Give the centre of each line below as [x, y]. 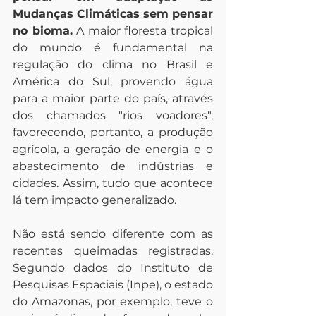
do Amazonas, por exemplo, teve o [113, 302]
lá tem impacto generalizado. [95, 200]
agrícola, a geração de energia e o [113, 149]
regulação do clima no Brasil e [113, 65]
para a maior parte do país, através [113, 98]
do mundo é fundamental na [113, 48]
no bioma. [43, 31]
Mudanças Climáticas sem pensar [113, 14]
